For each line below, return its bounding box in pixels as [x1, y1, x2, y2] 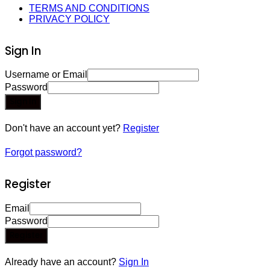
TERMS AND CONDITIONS [29, 2, 149, 13]
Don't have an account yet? [5, 123, 123, 134]
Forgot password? [5, 147, 82, 158]
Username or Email [5, 69, 87, 80]
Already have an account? [5, 256, 119, 267]
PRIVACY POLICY [29, 13, 110, 24]
